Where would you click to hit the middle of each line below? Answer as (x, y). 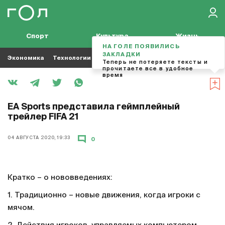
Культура (113, 36)
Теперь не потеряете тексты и (155, 62)
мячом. (21, 208)
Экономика (26, 58)
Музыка (170, 58)
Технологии (72, 58)
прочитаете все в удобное (148, 69)
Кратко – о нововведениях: (60, 178)
